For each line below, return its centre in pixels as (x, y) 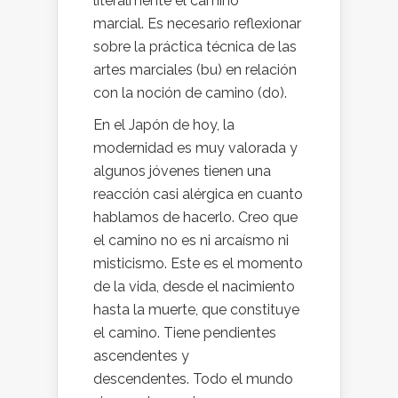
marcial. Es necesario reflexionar (197, 23)
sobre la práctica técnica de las (195, 46)
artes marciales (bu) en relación (195, 69)
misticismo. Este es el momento (198, 263)
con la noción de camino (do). (190, 92)
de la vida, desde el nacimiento (194, 286)
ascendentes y (141, 355)
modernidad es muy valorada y (195, 147)
